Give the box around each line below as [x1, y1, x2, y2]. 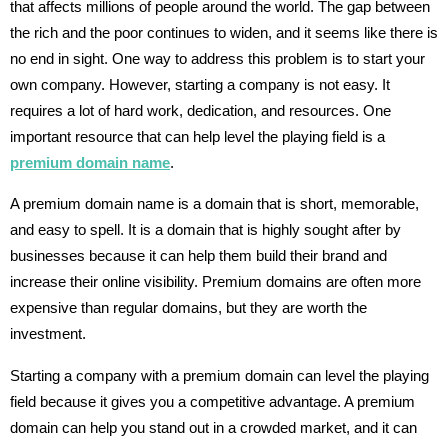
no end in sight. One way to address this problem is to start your [10, 50, 425, 68]
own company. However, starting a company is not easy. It [10, 76, 390, 94]
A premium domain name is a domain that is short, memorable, [10, 195, 419, 213]
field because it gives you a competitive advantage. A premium [10, 392, 415, 410]
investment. [10, 325, 86, 343]
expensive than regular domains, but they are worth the [10, 299, 367, 317]
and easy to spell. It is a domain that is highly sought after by [10, 221, 401, 239]
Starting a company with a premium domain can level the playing [10, 366, 429, 384]
